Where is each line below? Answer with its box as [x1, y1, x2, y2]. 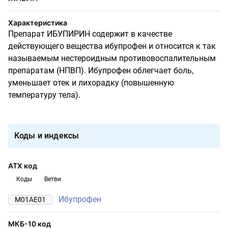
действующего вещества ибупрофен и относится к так [8, 41, 216, 51]
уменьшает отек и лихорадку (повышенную [8, 77, 174, 88]
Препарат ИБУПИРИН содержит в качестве [8, 28, 172, 39]
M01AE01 [15, 195, 46, 204]
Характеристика [8, 18, 67, 27]
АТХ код [8, 161, 37, 170]
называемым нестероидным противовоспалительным [8, 53, 216, 63]
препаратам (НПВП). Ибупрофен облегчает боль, [8, 65, 193, 75]
